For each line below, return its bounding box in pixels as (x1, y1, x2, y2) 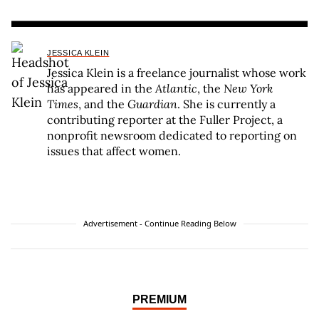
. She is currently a (177, 97, 276, 112)
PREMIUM (132, 293, 187, 306)
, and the (78, 97, 127, 112)
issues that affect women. (47, 144, 181, 159)
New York (224, 81, 273, 96)
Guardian (127, 97, 177, 112)
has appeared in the (47, 81, 155, 96)
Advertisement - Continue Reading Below (83, 218, 236, 229)
